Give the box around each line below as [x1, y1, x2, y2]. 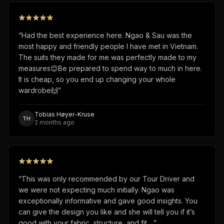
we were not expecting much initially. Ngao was [18, 185, 174, 194]
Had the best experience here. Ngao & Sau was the [21, 31, 192, 40]
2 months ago [34, 118, 74, 126]
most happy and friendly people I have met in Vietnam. [18, 42, 198, 51]
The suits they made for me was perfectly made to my [18, 53, 196, 62]
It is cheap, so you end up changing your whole [18, 75, 175, 84]
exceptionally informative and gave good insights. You [18, 196, 197, 205]
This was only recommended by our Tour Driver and [21, 174, 194, 183]
